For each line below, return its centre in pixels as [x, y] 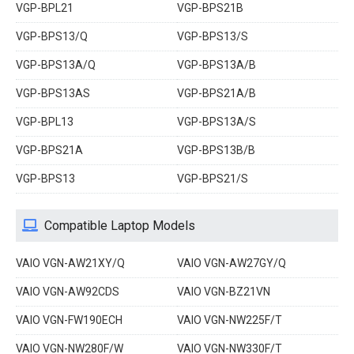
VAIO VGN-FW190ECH [69, 320]
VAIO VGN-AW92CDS [68, 291]
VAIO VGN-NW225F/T [230, 320]
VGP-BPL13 [45, 121]
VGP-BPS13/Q [52, 36]
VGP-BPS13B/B [216, 150]
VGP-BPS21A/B [217, 93]
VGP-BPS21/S [213, 178]
